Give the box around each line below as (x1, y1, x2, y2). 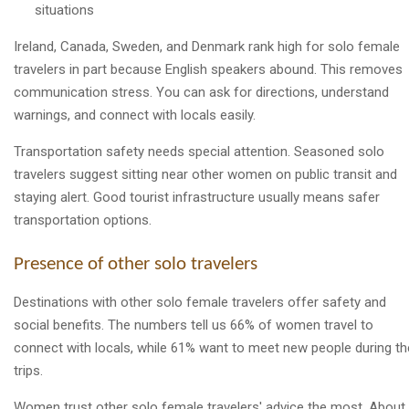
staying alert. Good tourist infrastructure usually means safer (14, 189, 380, 206)
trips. (14, 362, 43, 379)
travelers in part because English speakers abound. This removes (14, 61, 403, 79)
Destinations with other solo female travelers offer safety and (14, 293, 386, 310)
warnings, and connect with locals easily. (14, 107, 256, 124)
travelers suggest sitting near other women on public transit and (14, 166, 397, 184)
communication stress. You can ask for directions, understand (14, 84, 389, 101)
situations (34, 2, 94, 19)
